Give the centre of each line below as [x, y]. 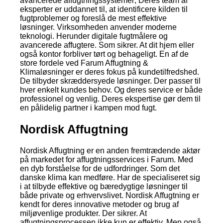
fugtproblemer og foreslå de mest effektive [93, 18]
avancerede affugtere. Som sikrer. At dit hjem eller [107, 45]
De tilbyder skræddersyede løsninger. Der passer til [110, 81]
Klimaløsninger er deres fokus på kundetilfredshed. [110, 72]
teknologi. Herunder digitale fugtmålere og [94, 36]
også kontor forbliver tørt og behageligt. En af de [104, 54]
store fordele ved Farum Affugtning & [84, 63]
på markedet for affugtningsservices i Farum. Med [107, 160]
